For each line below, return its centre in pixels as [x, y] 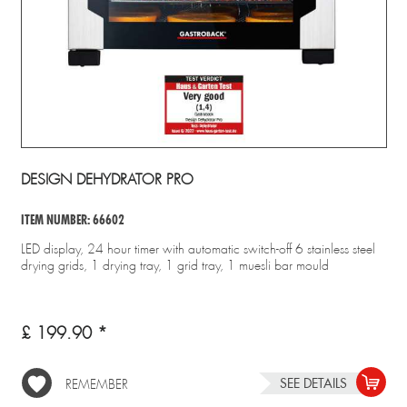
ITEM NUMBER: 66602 [72, 219]
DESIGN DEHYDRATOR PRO [107, 179]
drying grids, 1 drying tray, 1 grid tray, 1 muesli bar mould [174, 265]
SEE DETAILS [313, 383]
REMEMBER [96, 384]
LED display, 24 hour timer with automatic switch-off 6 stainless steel [198, 248]
